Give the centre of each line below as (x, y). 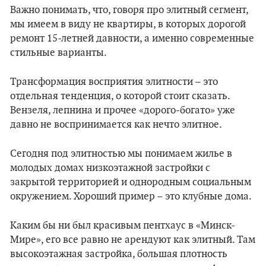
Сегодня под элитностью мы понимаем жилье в (121, 154)
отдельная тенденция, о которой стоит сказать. (120, 96)
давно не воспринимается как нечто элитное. (116, 125)
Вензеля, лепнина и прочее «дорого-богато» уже (123, 110)
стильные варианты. (58, 53)
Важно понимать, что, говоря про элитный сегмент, (129, 10)
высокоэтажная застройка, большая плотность (119, 254)
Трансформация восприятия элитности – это (114, 82)
